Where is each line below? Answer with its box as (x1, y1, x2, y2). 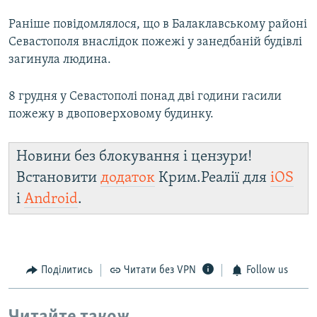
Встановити (16, 171, 100, 186)
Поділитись (40, 265, 93, 277)
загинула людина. (8, 53, 111, 67)
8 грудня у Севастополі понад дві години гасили (8, 90, 282, 104)
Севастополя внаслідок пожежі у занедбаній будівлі (8, 35, 302, 50)
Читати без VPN (124, 265, 196, 277)
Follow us (246, 265, 288, 277)
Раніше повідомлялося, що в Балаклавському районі (8, 18, 307, 32)
